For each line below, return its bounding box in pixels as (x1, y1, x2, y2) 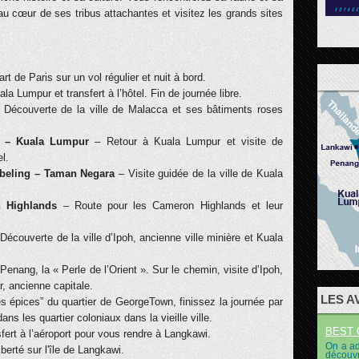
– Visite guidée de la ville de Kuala (115, 167, 284, 179)
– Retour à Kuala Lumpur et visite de (89, 135, 284, 147)
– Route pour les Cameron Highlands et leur (63, 200, 284, 212)
